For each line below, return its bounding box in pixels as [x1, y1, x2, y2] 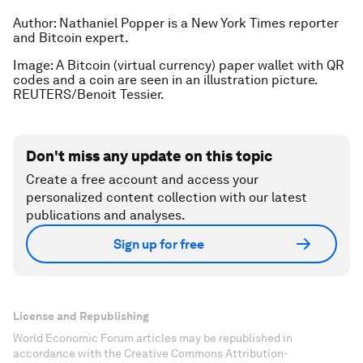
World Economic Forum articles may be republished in [13, 331, 293, 345]
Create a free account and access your [26, 172, 258, 188]
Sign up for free [113, 236, 204, 252]
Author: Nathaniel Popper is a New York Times [13, 15, 285, 32]
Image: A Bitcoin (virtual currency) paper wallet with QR [13, 58, 344, 74]
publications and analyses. [26, 207, 186, 224]
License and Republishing [13, 310, 149, 323]
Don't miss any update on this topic [26, 147, 272, 165]
